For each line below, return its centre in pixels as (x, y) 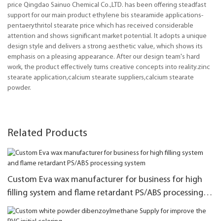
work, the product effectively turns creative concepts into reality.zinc (109, 67)
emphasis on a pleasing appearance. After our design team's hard (104, 57)
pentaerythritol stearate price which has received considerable (100, 26)
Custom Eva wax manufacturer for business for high (105, 180)
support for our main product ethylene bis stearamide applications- (105, 15)
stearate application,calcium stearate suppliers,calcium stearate (101, 77)
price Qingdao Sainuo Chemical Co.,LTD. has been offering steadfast (107, 5)
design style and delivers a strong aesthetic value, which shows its (105, 46)
